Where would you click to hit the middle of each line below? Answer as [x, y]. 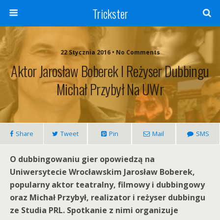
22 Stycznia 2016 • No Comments [110, 52]
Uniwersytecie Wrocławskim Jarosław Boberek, [102, 172]
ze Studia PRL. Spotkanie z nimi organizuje [94, 210]
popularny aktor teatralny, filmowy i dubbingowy [107, 185]
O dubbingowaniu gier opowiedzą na [82, 159]
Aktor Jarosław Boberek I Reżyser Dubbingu [110, 71]
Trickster [110, 13]
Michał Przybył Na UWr [110, 89]
